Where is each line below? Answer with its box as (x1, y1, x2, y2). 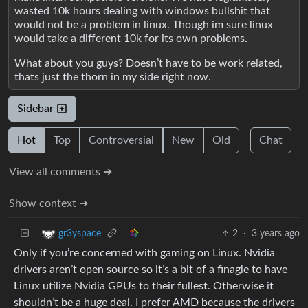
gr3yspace (58, 228, 101, 239)
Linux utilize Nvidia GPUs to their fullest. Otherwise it (14, 280, 274, 291)
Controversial (89, 134, 154, 146)
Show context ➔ (9, 197, 88, 209)
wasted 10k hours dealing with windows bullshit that (14, 5, 270, 16)
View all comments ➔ (9, 166, 112, 177)
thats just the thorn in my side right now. (14, 71, 211, 82)
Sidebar (17, 102, 56, 114)
